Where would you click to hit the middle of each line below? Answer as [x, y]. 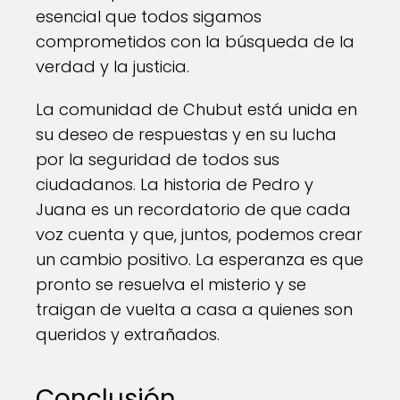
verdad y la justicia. [112, 67]
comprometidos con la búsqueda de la [195, 42]
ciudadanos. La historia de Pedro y [175, 184]
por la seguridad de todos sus [158, 159]
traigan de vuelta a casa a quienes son [194, 309]
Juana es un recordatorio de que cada [193, 209]
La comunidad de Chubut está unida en [196, 109]
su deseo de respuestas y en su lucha [186, 134]
